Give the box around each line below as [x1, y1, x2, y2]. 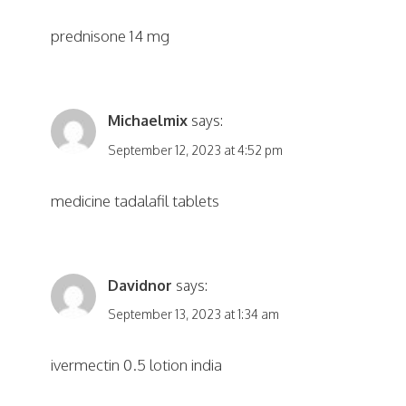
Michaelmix [107, 111, 188, 130]
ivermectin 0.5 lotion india [51, 355, 222, 375]
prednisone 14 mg [51, 25, 169, 45]
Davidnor [107, 275, 172, 295]
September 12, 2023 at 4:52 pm [107, 141, 283, 158]
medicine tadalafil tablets [51, 190, 219, 210]
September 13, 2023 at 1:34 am [107, 306, 279, 323]
